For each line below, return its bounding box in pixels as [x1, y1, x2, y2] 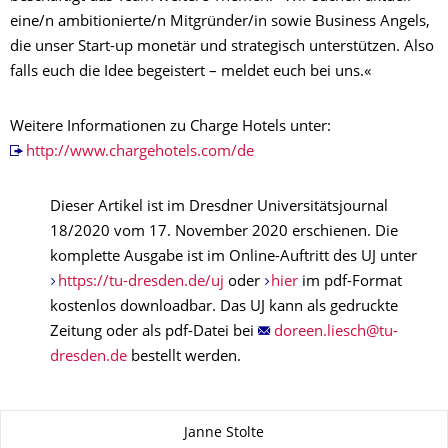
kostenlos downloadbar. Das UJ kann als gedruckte [50, 300, 398, 316]
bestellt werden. [127, 350, 241, 366]
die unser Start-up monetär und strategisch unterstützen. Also [10, 40, 434, 56]
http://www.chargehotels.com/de [25, 145, 254, 161]
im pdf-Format [298, 275, 402, 291]
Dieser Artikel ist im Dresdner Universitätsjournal [50, 200, 388, 216]
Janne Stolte [184, 426, 264, 440]
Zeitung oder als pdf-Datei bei [50, 325, 258, 341]
